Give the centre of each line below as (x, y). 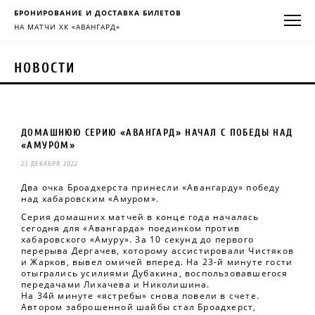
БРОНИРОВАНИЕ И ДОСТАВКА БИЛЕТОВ (98, 13)
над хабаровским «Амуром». (90, 199)
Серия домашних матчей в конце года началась (140, 217)
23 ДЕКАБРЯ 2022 (50, 164)
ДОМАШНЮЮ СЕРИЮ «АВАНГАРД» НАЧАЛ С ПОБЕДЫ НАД (157, 133)
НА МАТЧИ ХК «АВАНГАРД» (67, 27)
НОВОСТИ (45, 68)
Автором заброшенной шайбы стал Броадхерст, (139, 307)
